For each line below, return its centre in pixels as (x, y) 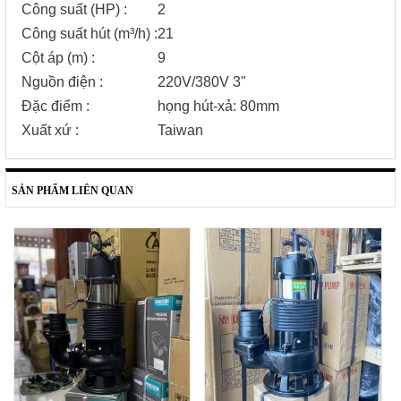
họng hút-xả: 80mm (219, 107)
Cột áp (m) (55, 58)
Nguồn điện (61, 82)
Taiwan (181, 131)
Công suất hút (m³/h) (86, 34)
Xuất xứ (47, 131)
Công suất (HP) (71, 10)
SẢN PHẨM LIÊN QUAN (70, 190)
